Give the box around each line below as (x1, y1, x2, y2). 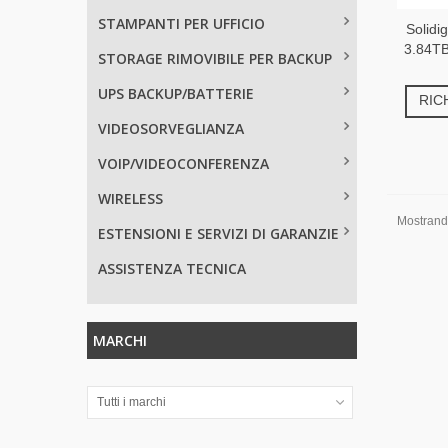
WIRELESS (98, 188, 163, 208)
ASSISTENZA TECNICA (98, 258, 246, 278)
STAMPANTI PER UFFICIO (98, 13, 265, 33)
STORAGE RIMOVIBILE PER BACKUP (98, 48, 332, 68)
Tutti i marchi (97, 394, 166, 409)
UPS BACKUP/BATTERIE (98, 83, 254, 103)
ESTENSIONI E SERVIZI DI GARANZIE (98, 223, 339, 243)
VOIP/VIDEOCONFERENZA (98, 153, 269, 173)
